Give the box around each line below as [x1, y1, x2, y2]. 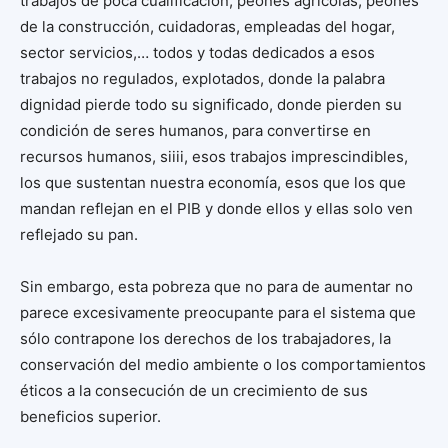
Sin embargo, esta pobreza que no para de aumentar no [20, 277, 413, 297]
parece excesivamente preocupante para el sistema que [20, 303, 416, 323]
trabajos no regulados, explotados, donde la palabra [20, 69, 385, 89]
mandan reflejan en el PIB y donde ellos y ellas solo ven [20, 199, 413, 219]
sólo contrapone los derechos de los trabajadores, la [20, 329, 391, 349]
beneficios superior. [20, 407, 161, 427]
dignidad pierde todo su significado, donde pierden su [20, 95, 402, 115]
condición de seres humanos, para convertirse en [20, 121, 371, 141]
